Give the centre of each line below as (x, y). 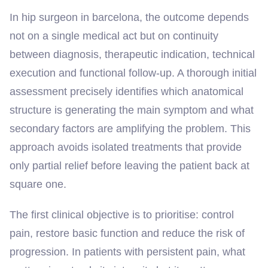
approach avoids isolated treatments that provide (126, 147)
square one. (38, 184)
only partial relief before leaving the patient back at (130, 165)
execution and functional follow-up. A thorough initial (133, 73)
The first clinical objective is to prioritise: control (122, 214)
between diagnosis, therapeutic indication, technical (132, 54)
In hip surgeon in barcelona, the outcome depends (129, 17)
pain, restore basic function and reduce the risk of (127, 233)
